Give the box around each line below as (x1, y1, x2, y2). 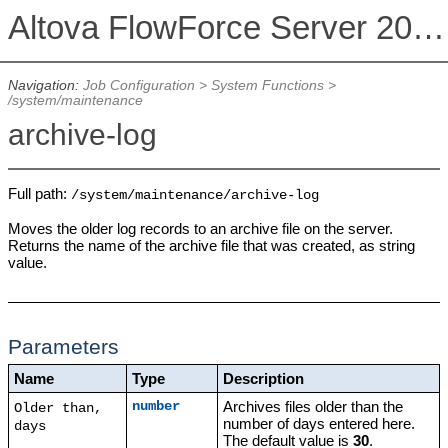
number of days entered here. (223, 414, 416, 432)
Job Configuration (82, 78, 195, 94)
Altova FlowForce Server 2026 (411, 9, 445, 47)
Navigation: (7, 78, 83, 94)
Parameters (7, 334, 119, 359)
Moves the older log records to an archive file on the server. (7, 220, 393, 238)
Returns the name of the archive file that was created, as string (7, 237, 415, 255)
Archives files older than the (223, 397, 404, 415)
